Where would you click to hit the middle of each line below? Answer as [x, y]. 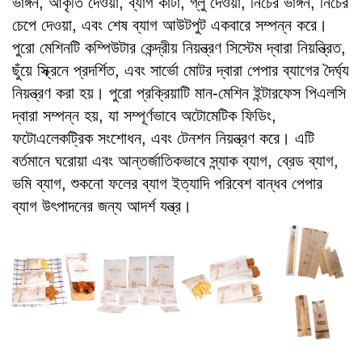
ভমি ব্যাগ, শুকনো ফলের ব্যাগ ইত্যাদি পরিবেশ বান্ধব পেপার [167, 183]
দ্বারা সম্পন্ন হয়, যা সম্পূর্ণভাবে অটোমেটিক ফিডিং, [144, 115]
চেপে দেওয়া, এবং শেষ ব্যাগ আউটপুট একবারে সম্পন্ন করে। [170, 25]
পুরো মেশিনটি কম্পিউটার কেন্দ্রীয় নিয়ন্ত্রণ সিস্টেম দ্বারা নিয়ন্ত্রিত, [179, 47]
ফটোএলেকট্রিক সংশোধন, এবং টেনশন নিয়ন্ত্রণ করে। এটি [163, 138]
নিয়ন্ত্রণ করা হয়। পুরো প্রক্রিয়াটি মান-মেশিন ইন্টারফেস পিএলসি [179, 93]
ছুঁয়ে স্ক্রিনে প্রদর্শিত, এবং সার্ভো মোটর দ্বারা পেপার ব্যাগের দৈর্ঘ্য [181, 70]
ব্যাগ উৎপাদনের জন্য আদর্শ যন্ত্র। [102, 206]
